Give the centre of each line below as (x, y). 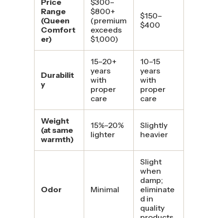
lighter (102, 134)
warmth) (57, 139)
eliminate (157, 189)
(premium (108, 20)
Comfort (58, 29)
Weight (55, 120)
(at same (57, 130)
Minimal (105, 189)
